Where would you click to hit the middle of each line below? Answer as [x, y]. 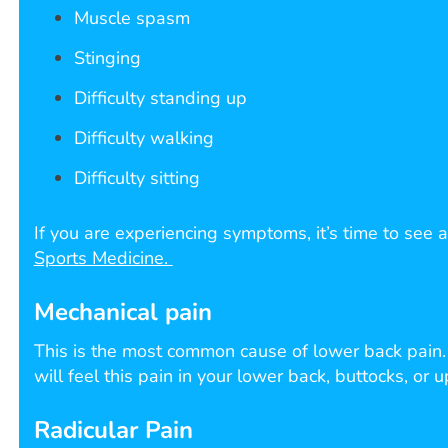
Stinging [107, 58]
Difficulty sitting [136, 178]
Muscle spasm [131, 18]
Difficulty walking [143, 138]
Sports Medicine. [103, 258]
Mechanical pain [122, 312]
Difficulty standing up [160, 98]
